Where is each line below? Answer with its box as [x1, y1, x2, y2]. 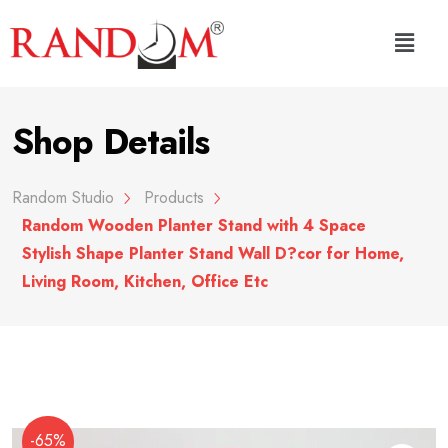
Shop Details [12, 116, 209, 167]
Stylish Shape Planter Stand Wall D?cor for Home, [22, 241, 405, 265]
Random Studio [12, 185, 115, 209]
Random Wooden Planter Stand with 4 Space [22, 213, 367, 237]
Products [144, 185, 205, 209]
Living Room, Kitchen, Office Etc [22, 269, 269, 293]
